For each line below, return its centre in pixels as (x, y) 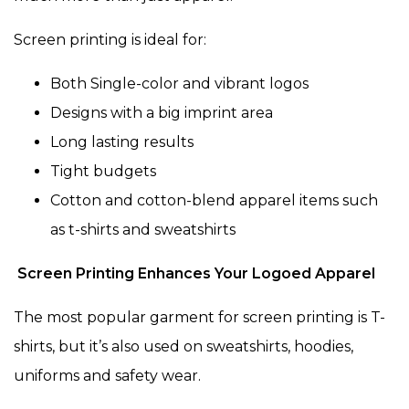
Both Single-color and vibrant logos (179, 84)
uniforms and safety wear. (107, 376)
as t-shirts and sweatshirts (143, 230)
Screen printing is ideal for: (110, 40)
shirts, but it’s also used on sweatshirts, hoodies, (184, 347)
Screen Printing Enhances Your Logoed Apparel (194, 274)
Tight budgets (103, 172)
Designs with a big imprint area (162, 113)
